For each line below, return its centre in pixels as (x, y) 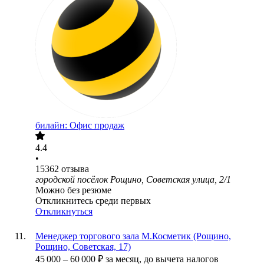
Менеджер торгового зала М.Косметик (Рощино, (133, 236)
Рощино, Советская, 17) (83, 247)
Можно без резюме (73, 190)
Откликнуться (64, 212)
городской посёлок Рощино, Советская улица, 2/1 (133, 180)
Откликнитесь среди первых (93, 201)
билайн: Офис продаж (80, 126)
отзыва (75, 169)
